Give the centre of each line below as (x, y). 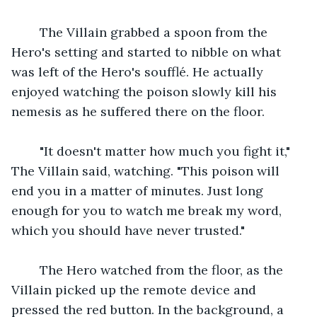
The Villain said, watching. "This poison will (147, 171)
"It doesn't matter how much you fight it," (160, 151)
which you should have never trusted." (128, 230)
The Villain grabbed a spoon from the (148, 32)
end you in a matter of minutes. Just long (139, 190)
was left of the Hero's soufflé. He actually (139, 71)
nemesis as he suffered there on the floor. (138, 111)
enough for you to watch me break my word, (148, 210)
